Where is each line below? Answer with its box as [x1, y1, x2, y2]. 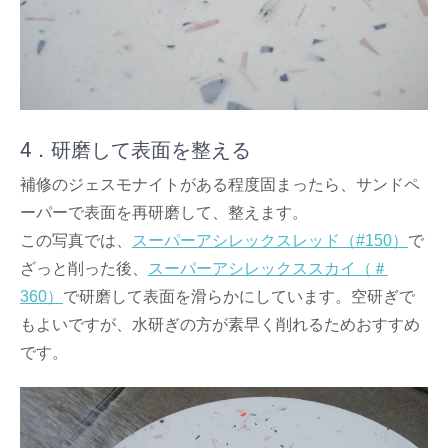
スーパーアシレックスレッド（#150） [132, 231, 408, 249]
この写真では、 [20, 231, 132, 249]
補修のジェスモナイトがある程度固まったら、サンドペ [20, 175, 420, 193]
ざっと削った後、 [20, 259, 148, 277]
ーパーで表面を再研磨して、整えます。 [20, 203, 308, 221]
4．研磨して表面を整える [20, 137, 251, 162]
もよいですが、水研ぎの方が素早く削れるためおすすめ [20, 315, 420, 333]
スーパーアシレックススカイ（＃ [148, 259, 388, 277]
